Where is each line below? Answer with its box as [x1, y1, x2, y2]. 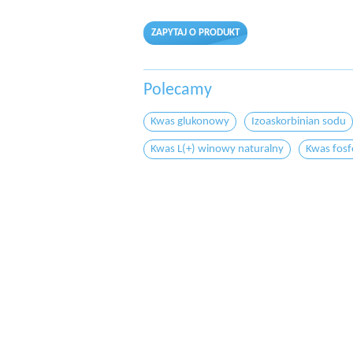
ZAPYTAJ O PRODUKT [151, 28, 240, 38]
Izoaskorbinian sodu [251, 116, 346, 128]
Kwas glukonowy [150, 116, 229, 128]
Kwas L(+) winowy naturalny [150, 143, 284, 155]
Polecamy [152, 81, 212, 99]
